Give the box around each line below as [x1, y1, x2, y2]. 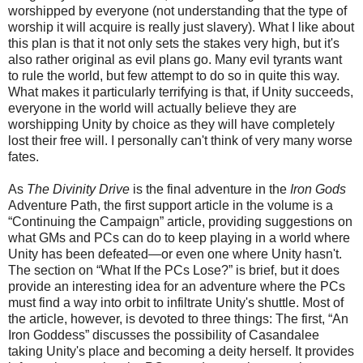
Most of [299, 295, 344, 310]
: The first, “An [269, 311, 348, 326]
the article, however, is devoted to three [8, 311, 234, 326]
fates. [8, 149, 39, 164]
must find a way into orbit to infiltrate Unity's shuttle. [8, 295, 299, 310]
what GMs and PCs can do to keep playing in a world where [8, 230, 350, 245]
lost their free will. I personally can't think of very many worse [8, 133, 352, 147]
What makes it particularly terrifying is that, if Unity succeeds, [8, 84, 353, 99]
